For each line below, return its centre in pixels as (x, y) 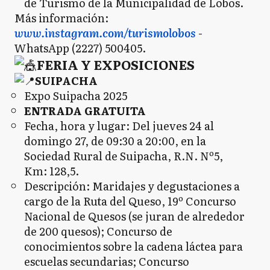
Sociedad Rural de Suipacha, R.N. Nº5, (124, 156)
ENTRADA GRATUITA (85, 111)
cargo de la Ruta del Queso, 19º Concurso (130, 201)
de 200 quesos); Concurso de (98, 231)
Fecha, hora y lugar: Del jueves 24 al (119, 126)
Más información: (61, 18)
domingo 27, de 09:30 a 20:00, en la (115, 141)
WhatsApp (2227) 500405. (80, 48)
